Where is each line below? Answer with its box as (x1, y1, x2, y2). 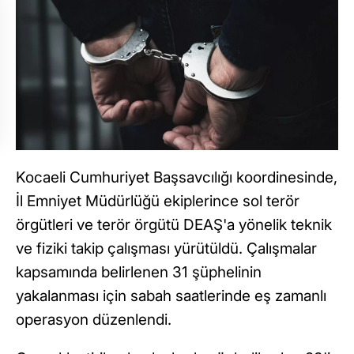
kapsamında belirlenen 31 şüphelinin (16, 263, 262, 282)
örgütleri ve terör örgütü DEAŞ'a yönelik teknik (16, 216, 332, 235)
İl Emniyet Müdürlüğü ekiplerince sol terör (16, 192, 299, 211)
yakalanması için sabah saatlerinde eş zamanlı (16, 287, 326, 306)
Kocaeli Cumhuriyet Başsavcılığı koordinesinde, (16, 168, 337, 187)
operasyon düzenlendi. (16, 311, 171, 330)
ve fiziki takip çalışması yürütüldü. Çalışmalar (16, 239, 317, 258)
